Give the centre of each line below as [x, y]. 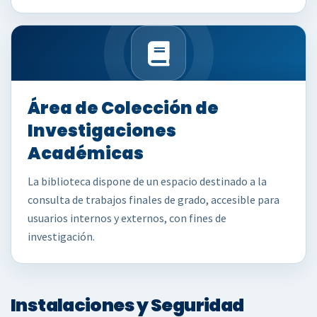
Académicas [86, 153]
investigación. [61, 236]
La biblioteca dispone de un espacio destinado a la [147, 181]
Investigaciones [102, 131]
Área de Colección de [123, 108]
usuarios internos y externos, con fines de [127, 218]
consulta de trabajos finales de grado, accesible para [154, 200]
